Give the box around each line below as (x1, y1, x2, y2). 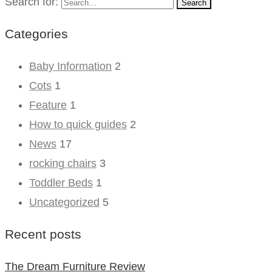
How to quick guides (29, 118, 127, 131)
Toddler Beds (29, 177, 93, 189)
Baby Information (29, 60, 112, 73)
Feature (29, 99, 67, 112)
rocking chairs (29, 157, 97, 170)
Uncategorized (29, 196, 100, 209)
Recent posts (5, 227, 81, 242)
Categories (5, 27, 68, 41)
